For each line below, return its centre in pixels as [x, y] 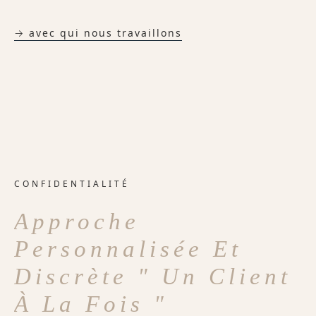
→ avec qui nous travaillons [98, 33]
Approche [77, 222]
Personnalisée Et [128, 249]
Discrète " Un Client [153, 277]
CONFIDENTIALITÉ [72, 184]
